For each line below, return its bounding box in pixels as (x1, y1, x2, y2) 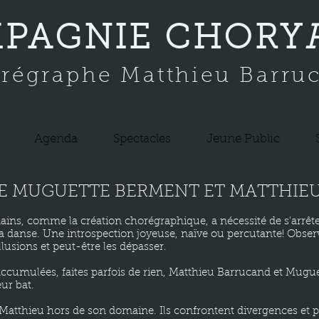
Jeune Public (206, 133, 280, 145)
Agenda (33, 133, 78, 145)
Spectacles (113, 133, 171, 145)
